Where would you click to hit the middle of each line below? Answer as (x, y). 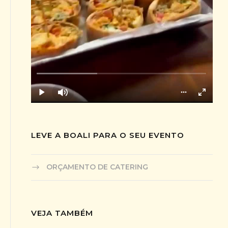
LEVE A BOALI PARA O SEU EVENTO (108, 135)
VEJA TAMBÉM (62, 213)
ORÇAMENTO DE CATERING (97, 167)
